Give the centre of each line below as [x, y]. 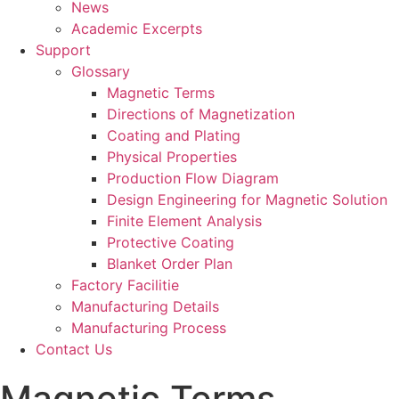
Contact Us [74, 349]
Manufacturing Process [149, 328]
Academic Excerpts [137, 28]
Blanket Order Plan [170, 264]
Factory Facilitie [125, 285]
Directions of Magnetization [201, 114]
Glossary [101, 71]
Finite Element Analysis [184, 221]
